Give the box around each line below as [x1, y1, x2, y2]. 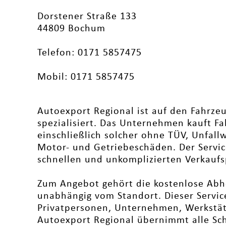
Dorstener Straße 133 [37, 12, 137, 22]
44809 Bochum [37, 24, 105, 34]
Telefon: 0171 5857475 [37, 48, 142, 58]
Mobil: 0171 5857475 [37, 72, 135, 82]
